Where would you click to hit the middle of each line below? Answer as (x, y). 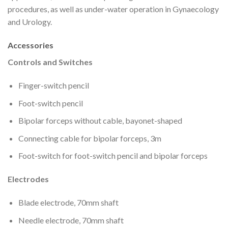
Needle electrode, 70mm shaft (71, 220)
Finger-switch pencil (53, 85)
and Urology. (30, 22)
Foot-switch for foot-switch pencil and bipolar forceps (113, 156)
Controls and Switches (51, 62)
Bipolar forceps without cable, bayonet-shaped (100, 121)
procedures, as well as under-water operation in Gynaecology (113, 9)
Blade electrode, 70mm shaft (68, 203)
